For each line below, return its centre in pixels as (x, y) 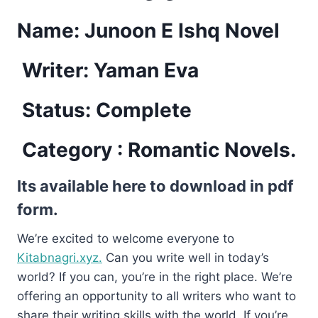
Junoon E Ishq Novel (182, 30)
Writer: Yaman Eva (108, 70)
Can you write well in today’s (186, 257)
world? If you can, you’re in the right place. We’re (155, 276)
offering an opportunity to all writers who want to (157, 296)
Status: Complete (104, 110)
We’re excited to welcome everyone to (126, 238)
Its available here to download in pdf (155, 186)
